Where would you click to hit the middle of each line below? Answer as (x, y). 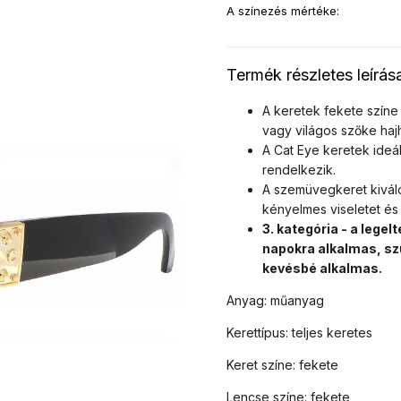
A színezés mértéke (282, 11)
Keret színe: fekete (283, 365)
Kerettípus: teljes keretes (300, 333)
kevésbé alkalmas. (323, 268)
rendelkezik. (299, 170)
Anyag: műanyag (276, 300)
